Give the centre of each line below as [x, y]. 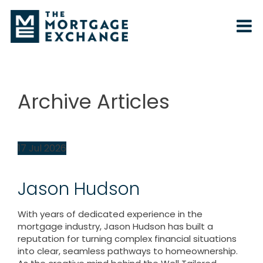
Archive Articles [94, 102]
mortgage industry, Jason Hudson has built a [115, 226]
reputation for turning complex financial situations [127, 239]
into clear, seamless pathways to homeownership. [128, 251]
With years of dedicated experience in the [110, 214]
